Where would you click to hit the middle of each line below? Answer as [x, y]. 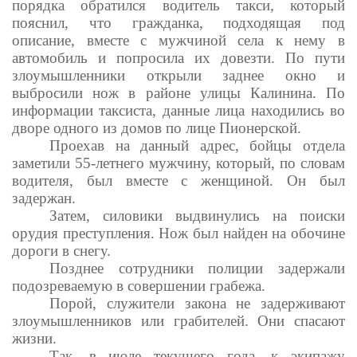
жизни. [34, 338]
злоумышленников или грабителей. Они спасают [178, 320]
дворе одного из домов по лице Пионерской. [157, 127]
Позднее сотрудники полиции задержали [197, 268]
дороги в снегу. [61, 250]
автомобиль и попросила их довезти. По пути [178, 57]
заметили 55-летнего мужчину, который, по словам [178, 163]
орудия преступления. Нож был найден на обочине [178, 233]
